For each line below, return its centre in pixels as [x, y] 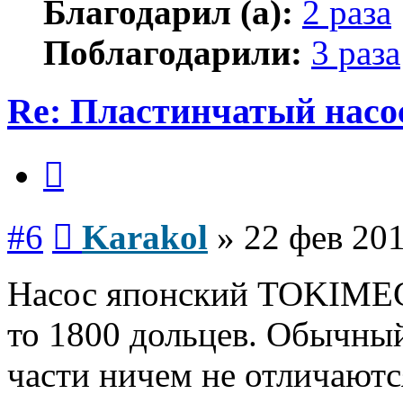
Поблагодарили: [173, 53]
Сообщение [107, 218]
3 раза [356, 53]
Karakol [145, 237]
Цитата [85, 156]
